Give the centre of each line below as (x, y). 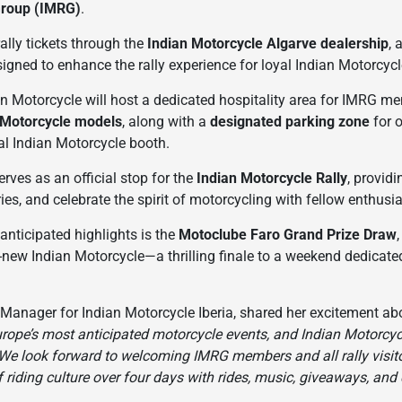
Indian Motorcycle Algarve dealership (268, 43)
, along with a (166, 121)
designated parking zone (290, 121)
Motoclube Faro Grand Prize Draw (288, 234)
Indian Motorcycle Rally (272, 178)
